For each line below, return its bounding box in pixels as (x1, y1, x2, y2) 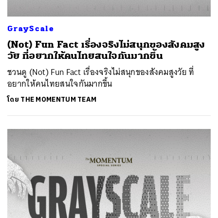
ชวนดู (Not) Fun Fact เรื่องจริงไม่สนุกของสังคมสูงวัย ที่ (7, 65, 195, 79)
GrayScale (7, 24, 54, 34)
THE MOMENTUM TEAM (20, 94, 97, 105)
